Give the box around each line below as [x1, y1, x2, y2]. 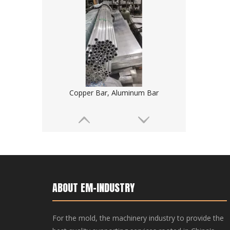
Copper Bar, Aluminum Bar [69, 88, 159, 98]
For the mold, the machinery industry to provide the [52, 213, 224, 223]
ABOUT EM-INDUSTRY [52, 180, 135, 196]
